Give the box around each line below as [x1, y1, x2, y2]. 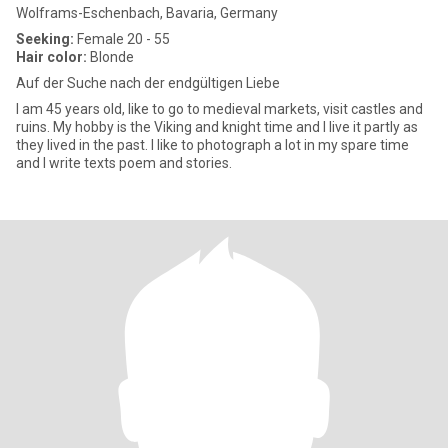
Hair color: [16, 49, 87, 65]
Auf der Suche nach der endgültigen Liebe [16, 75, 280, 91]
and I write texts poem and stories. [16, 155, 232, 171]
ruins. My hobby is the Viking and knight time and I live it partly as [16, 119, 418, 135]
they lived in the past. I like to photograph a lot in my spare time [16, 137, 409, 153]
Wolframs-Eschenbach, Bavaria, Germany [16, 5, 278, 21]
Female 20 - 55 [74, 31, 170, 47]
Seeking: [16, 31, 74, 47]
